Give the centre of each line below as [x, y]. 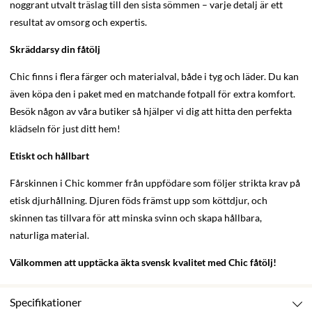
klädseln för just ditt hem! [65, 129]
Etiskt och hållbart [49, 156]
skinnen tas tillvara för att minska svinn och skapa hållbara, [136, 218]
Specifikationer [46, 302]
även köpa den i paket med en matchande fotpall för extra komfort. [153, 94]
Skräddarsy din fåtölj [55, 49]
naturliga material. [49, 235]
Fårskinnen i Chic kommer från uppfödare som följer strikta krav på [155, 183]
